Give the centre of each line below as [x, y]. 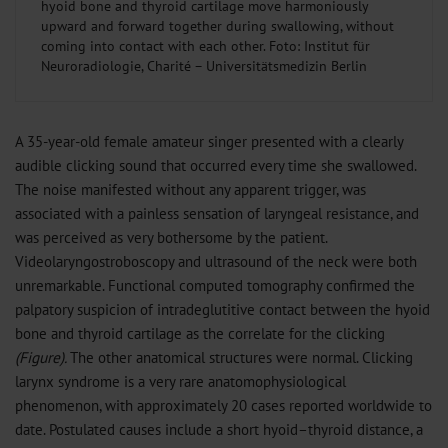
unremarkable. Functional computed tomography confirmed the [215, 285]
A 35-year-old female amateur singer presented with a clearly [209, 141]
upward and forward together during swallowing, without [217, 26]
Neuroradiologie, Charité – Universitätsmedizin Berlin [204, 66]
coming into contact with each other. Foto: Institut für [205, 46]
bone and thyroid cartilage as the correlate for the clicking [200, 333]
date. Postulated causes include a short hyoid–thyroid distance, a [219, 429]
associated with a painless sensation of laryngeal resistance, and [217, 213]
